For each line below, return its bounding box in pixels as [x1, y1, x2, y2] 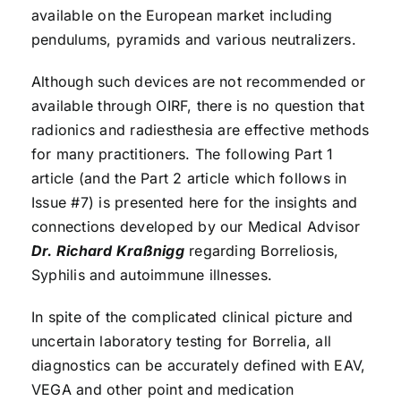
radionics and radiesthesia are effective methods [30, 121, 370, 140]
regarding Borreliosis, [183, 242, 339, 260]
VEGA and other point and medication [30, 380, 294, 399]
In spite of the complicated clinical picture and [30, 308, 354, 327]
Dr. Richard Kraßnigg [30, 242, 184, 260]
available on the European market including [30, 6, 333, 25]
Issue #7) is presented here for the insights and [30, 193, 358, 212]
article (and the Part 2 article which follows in [30, 169, 347, 188]
